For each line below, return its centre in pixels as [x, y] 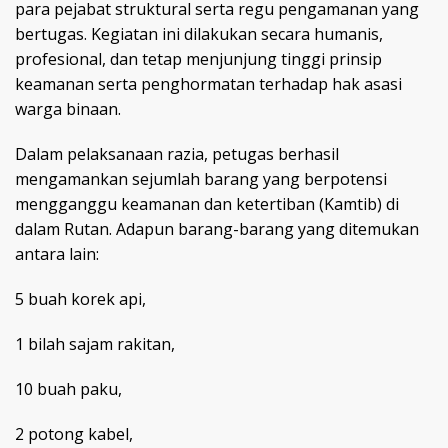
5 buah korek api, [80, 298]
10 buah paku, [68, 388]
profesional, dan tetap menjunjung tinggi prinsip [198, 58]
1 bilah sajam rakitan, [95, 343]
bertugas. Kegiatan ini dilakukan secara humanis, [199, 33]
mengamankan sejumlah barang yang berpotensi [201, 178]
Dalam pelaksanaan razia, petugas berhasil [177, 153]
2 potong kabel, [74, 433]
